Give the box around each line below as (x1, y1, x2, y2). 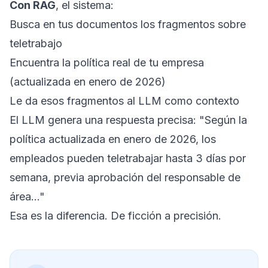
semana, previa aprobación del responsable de (10, 171, 240, 184)
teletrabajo (10, 37, 62, 50)
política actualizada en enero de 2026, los (10, 133, 216, 145)
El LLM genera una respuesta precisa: (10, 114, 199, 126)
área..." (10, 190, 45, 203)
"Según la (199, 114, 247, 126)
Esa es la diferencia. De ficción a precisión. (10, 209, 221, 222)
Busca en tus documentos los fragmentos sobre (10, 18, 246, 31)
